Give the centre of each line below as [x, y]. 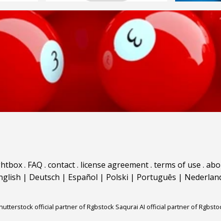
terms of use [177, 165]
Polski [117, 177]
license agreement [114, 165]
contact [61, 165]
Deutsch [44, 177]
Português [156, 177]
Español [83, 177]
